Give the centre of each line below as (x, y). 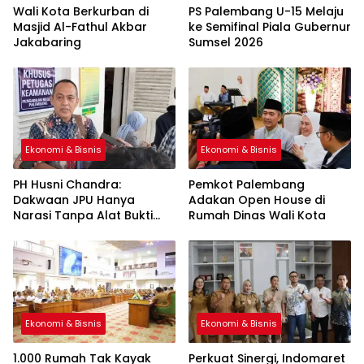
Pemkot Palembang (247, 185)
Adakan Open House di (257, 200)
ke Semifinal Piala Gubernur (270, 26)
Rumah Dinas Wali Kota (257, 216)
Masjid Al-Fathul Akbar (80, 26)
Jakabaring (47, 42)
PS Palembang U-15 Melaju (266, 11)
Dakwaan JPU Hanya (74, 200)
